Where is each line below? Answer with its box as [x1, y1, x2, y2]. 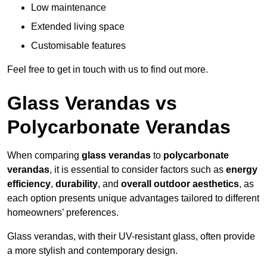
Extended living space [31, 21, 125, 32]
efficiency [7, 179, 51, 190]
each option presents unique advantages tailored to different [7, 193, 259, 204]
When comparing [7, 150, 82, 161]
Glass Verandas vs [7, 92, 177, 114]
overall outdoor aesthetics [121, 179, 239, 190]
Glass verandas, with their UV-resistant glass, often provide [7, 231, 255, 242]
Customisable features [31, 41, 126, 51]
